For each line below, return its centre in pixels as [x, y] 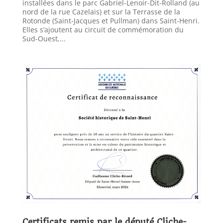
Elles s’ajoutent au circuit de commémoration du [103, 30]
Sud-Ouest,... [44, 39]
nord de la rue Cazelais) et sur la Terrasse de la [101, 12]
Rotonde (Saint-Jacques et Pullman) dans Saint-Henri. [111, 21]
